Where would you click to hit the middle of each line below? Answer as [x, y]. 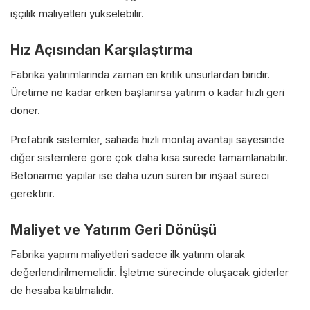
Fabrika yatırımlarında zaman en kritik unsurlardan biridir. [140, 74]
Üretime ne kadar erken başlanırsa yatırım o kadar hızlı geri [147, 92]
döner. [25, 110]
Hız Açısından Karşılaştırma [102, 49]
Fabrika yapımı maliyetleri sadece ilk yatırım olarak [128, 254]
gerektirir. [33, 193]
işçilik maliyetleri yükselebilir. [77, 13]
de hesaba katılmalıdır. [62, 290]
